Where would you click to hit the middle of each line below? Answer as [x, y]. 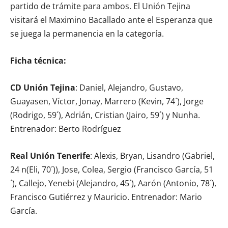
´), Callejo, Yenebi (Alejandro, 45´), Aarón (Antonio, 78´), [113, 183]
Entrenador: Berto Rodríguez [66, 129]
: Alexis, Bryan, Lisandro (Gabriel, [152, 156]
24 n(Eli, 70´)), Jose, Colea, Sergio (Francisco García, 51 [112, 170]
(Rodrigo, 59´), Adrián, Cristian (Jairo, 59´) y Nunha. [105, 115]
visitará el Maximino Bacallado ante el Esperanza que [111, 20]
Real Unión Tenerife [50, 156]
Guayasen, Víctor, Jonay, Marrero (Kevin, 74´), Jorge [107, 102]
